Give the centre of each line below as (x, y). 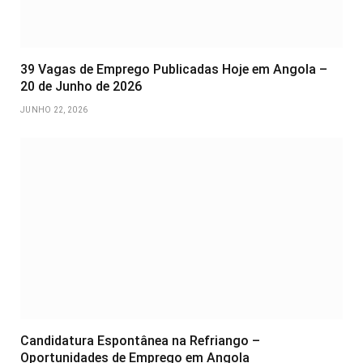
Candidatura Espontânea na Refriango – (140, 341)
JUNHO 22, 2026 (54, 110)
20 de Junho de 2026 (81, 87)
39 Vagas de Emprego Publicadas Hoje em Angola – (174, 70)
